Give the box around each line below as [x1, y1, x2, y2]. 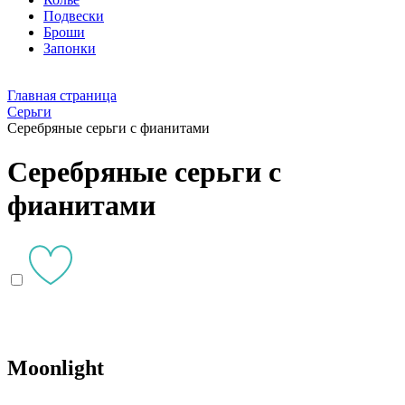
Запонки [43, 41, 96, 56]
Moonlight [7, 355, 104, 380]
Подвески [43, 8, 104, 24]
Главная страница [7, 88, 117, 103]
